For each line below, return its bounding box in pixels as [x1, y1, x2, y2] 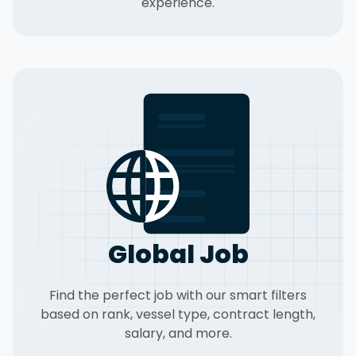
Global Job [107, 236, 249, 272]
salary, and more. [124, 324, 232, 342]
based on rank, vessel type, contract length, [41, 305, 315, 323]
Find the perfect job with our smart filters [49, 286, 307, 304]
